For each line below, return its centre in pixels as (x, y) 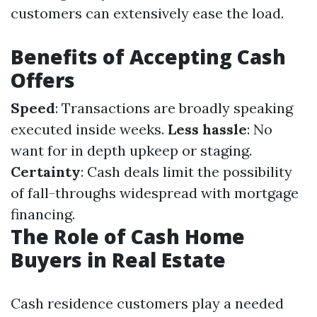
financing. (43, 214)
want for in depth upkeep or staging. (131, 150)
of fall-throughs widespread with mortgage (155, 193)
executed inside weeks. (89, 129)
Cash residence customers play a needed (147, 303)
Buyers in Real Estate (118, 260)
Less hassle (207, 129)
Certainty (46, 172)
